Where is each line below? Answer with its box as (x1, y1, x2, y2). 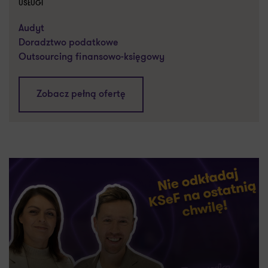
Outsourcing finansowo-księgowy (19, 53, 165, 62)
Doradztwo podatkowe (19, 38, 118, 48)
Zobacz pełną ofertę (36, 90, 126, 99)
